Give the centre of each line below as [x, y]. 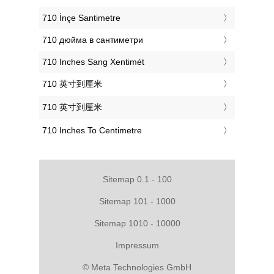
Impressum [137, 245]
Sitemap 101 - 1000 [137, 201]
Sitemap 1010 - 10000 [137, 223]
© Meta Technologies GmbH [137, 267]
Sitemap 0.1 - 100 [137, 179]
